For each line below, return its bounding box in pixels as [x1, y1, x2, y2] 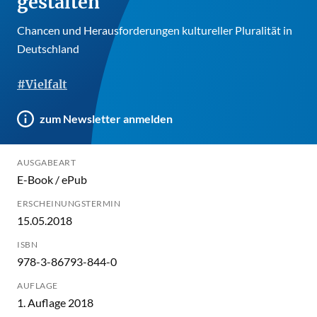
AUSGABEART [17, 156, 76, 168]
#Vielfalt [17, 76, 67, 91]
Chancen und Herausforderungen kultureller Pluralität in [17, 23, 292, 37]
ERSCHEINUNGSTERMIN [17, 197, 120, 209]
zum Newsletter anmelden [40, 111, 173, 125]
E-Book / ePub [17, 172, 87, 186]
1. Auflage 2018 [68, 295, 93, 309]
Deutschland [17, 41, 79, 55]
